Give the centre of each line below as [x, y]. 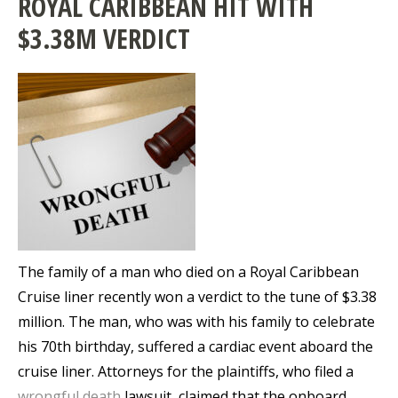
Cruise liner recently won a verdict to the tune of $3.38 [197, 297]
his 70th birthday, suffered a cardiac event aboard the [195, 347]
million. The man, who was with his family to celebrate [196, 322]
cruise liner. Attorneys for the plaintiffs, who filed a [186, 372]
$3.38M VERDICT [104, 39]
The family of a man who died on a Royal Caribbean [188, 272]
